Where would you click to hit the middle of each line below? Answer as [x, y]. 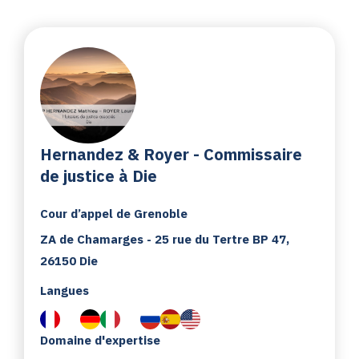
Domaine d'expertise [100, 340]
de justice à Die [99, 175]
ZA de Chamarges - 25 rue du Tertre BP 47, [165, 239]
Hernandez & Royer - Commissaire [171, 154]
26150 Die [69, 260]
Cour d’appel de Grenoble [114, 213]
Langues [65, 290]
